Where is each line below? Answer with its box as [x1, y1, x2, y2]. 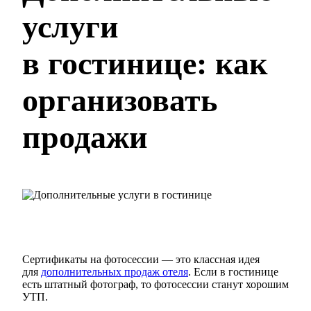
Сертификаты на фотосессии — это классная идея [22, 253, 260, 266]
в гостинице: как [22, 45, 268, 81]
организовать [22, 82, 217, 118]
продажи [22, 119, 148, 155]
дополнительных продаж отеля [41, 266, 188, 278]
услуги [22, 8, 119, 44]
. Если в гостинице [188, 266, 278, 278]
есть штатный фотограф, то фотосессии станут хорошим [22, 278, 289, 291]
